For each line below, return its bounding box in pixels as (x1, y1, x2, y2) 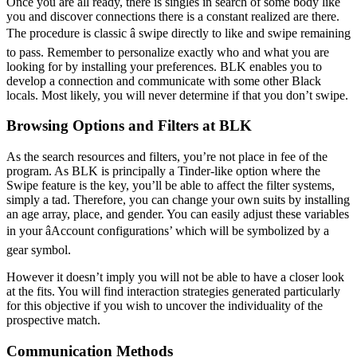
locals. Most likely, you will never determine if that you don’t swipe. (6, 88, 348, 102)
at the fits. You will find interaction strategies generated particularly (6, 284, 340, 298)
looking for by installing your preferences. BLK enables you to (6, 59, 322, 73)
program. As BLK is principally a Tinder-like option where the (6, 163, 320, 178)
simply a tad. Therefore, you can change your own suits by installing (6, 192, 350, 206)
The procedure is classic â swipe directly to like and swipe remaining (6, 25, 351, 40)
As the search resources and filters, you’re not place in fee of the (6, 149, 328, 163)
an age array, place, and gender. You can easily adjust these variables (6, 206, 349, 221)
